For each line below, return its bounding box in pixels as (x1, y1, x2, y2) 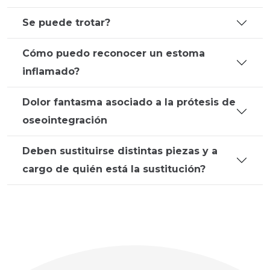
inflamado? (22, 66, 80, 77)
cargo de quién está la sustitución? (22, 163, 206, 175)
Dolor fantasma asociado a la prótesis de (22, 96, 236, 108)
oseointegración (22, 115, 107, 126)
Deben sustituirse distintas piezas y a (22, 145, 218, 157)
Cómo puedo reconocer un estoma (22, 48, 205, 59)
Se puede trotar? (22, 17, 110, 28)
